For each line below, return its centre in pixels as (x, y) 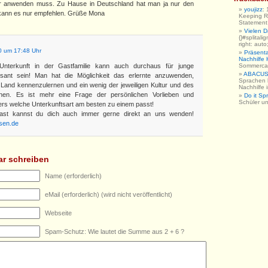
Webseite (58, 213)
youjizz (253, 9)
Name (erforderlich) (73, 176)
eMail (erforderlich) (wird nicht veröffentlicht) (109, 194)
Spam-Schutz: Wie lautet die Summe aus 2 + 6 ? (115, 232)
